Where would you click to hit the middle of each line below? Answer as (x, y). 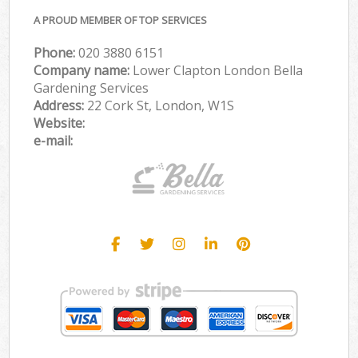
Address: (61, 105)
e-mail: (54, 140)
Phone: (56, 52)
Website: (60, 123)
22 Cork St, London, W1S (161, 105)
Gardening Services (91, 88)
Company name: (84, 70)
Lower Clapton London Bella (218, 70)
